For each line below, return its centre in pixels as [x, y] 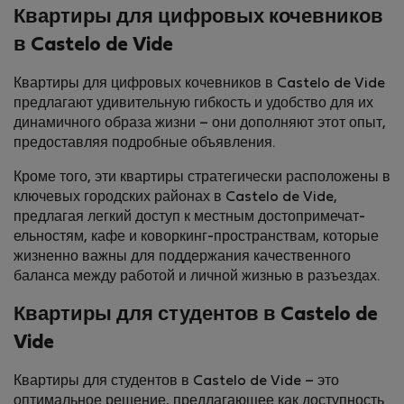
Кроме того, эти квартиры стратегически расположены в [202, 178]
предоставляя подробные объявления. [144, 144]
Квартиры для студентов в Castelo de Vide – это [176, 382]
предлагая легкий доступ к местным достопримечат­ [189, 218]
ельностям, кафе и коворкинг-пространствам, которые [196, 238]
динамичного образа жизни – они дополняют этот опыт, [200, 124]
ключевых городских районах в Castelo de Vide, [175, 198]
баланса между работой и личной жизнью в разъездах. [197, 277]
